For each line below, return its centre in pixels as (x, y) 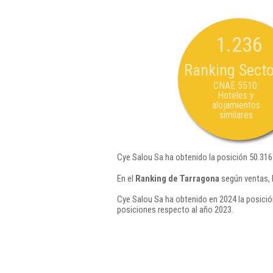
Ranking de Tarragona (177, 178)
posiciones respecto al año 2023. (175, 210)
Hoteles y (236, 95)
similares (236, 115)
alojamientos (236, 105)
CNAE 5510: (236, 86)
